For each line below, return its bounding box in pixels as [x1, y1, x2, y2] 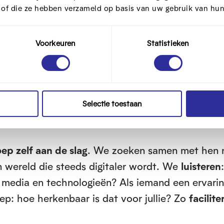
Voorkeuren [35, 38, 75, 48]
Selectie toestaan [82, 98, 142, 108]
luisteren [181, 159, 221, 172]
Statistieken [146, 38, 189, 48]
